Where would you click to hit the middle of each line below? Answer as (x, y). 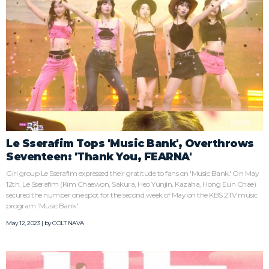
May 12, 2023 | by (29, 223)
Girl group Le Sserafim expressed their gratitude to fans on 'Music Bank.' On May (132, 173)
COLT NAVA (68, 223)
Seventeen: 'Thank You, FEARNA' (99, 156)
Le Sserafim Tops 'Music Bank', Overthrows (130, 143)
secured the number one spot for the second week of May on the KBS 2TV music (132, 195)
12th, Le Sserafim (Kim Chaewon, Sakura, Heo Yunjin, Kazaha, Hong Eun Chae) (131, 184)
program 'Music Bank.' (42, 205)
